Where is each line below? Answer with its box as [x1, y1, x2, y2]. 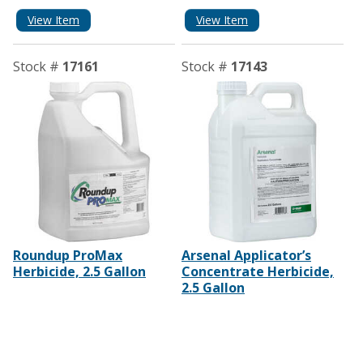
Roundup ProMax [13, 246, 122, 265]
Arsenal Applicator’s [181, 246, 311, 265]
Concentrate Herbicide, [181, 263, 334, 281]
